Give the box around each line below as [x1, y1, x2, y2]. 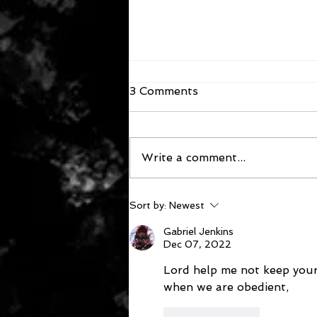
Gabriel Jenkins [163, 226, 234, 238]
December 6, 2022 [146, 161, 263, 177]
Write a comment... [142, 151, 246, 165]
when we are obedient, [163, 280, 296, 294]
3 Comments [129, 84, 198, 98]
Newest [169, 200, 204, 212]
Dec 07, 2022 [163, 238, 231, 250]
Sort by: [129, 200, 166, 212]
